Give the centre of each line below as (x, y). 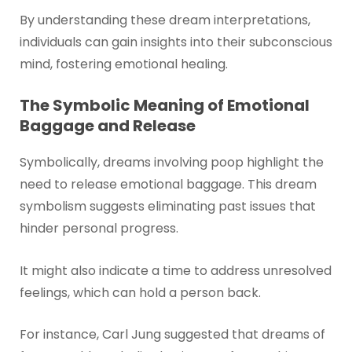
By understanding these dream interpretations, (165, 20)
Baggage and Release (107, 126)
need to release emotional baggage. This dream (168, 185)
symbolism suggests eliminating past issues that (167, 207)
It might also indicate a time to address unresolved (175, 270)
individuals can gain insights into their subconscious (176, 42)
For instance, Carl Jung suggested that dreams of (172, 335)
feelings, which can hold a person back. (140, 292)
